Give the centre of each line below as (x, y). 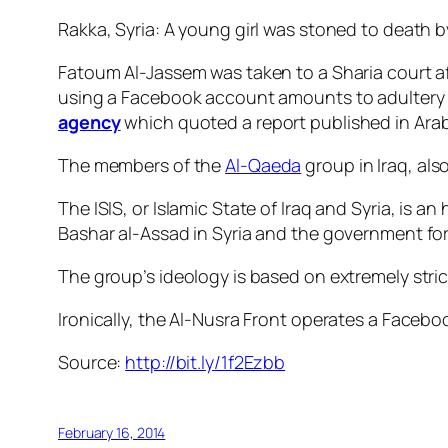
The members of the (142, 165)
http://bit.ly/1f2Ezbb (205, 362)
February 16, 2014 (112, 433)
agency (89, 122)
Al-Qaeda (263, 165)
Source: (92, 362)
